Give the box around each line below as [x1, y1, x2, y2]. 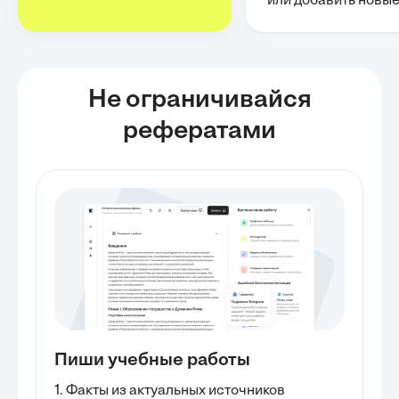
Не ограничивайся [87, 88, 312, 113]
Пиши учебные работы [54, 352, 250, 370]
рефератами [123, 119, 276, 144]
